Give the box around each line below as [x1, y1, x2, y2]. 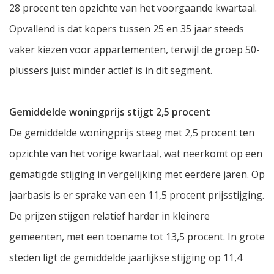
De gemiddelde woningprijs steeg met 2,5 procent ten [9, 126, 254, 140]
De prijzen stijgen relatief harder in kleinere [9, 209, 210, 223]
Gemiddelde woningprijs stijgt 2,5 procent [9, 105, 210, 119]
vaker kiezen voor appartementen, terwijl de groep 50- [9, 43, 260, 57]
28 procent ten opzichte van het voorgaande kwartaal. [9, 1, 257, 15]
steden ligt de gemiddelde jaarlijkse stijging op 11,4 [9, 251, 242, 265]
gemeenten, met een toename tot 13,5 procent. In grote [9, 230, 265, 244]
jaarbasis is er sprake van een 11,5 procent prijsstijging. [9, 188, 264, 202]
